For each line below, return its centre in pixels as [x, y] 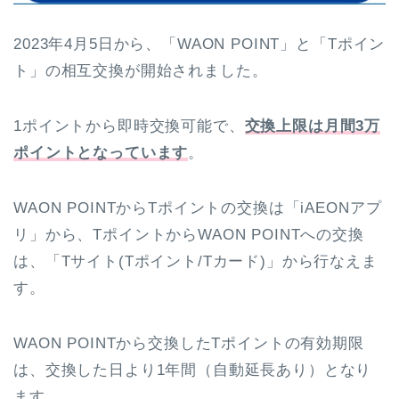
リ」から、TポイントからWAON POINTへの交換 [189, 235]
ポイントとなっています [101, 153]
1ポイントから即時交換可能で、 [129, 126]
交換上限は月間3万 [313, 126]
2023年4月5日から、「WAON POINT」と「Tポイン [199, 45]
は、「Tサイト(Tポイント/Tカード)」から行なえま [195, 262]
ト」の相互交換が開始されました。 [141, 71]
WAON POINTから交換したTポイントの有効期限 [189, 344]
